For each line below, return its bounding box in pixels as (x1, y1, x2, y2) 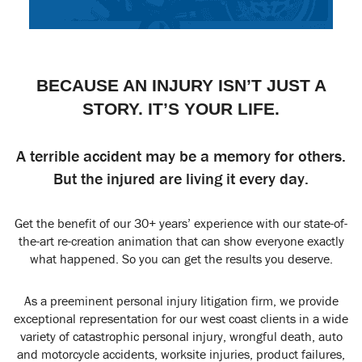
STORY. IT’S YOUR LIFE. (82, 99, 280, 118)
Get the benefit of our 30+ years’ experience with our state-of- (15, 215, 347, 231)
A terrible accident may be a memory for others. (16, 145, 346, 166)
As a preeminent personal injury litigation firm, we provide (23, 293, 339, 309)
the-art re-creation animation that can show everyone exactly (18, 233, 344, 249)
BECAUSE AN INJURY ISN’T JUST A (36, 76, 326, 95)
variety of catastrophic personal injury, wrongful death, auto (19, 328, 343, 344)
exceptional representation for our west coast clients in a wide (14, 310, 348, 326)
